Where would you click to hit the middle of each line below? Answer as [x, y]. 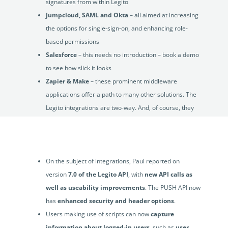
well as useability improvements [95, 188]
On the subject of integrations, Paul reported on [112, 161]
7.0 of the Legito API [98, 175]
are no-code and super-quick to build [97, 121]
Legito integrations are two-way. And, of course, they [120, 108]
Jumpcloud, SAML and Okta [87, 15]
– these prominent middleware [134, 81]
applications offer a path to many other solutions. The [121, 95]
